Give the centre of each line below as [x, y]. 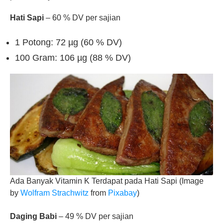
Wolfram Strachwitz [55, 193]
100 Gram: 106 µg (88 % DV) [73, 58]
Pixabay [122, 193]
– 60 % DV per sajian [82, 18]
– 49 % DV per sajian [95, 216]
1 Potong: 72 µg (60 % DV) [68, 42]
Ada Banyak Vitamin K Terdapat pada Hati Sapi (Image [107, 181]
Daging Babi [33, 216]
